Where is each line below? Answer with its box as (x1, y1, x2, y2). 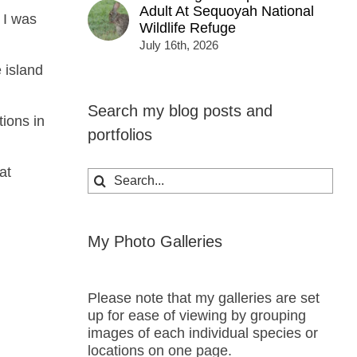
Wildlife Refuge (139, 20, 236, 37)
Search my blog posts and (87, 102, 273, 120)
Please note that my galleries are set (87, 289, 320, 306)
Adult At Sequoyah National (139, 3, 314, 20)
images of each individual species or (87, 324, 318, 341)
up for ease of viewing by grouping (87, 307, 306, 324)
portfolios (87, 126, 152, 144)
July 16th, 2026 (139, 38, 218, 53)
